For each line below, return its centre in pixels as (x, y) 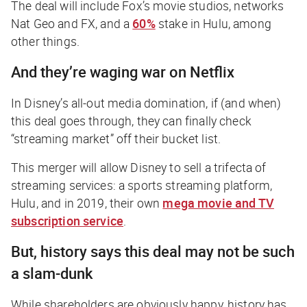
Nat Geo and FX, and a (72, 23)
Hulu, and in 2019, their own (87, 202)
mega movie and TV (218, 202)
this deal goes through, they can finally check (131, 120)
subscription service (67, 220)
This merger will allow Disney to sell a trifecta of (139, 167)
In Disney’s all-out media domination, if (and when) (146, 102)
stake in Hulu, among (213, 23)
